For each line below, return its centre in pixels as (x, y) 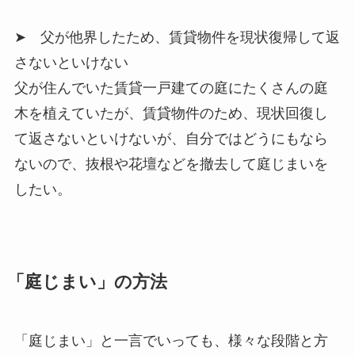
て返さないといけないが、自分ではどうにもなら (171, 139)
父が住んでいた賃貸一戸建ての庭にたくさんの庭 (171, 88)
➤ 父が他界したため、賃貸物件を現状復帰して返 (177, 38)
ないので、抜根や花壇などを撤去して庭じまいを (171, 164)
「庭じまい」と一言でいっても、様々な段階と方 (171, 341)
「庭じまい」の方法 (87, 282)
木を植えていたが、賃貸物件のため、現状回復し (171, 114)
